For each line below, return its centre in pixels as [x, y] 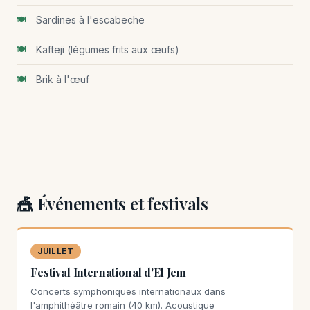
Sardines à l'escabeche [90, 20]
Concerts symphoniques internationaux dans [128, 291]
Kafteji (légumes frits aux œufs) [108, 49]
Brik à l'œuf [63, 79]
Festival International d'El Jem [109, 272]
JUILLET [56, 251]
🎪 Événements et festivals [112, 203]
